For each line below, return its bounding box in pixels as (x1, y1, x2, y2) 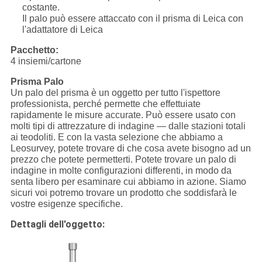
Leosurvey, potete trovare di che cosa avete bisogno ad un (10, 143, 251, 154)
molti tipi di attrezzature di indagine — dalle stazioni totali (10, 121, 246, 132)
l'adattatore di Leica (22, 25, 103, 35)
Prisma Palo (10, 77, 64, 87)
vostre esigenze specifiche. (10, 199, 123, 209)
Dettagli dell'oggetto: (10, 219, 105, 230)
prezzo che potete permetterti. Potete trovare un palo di (10, 154, 236, 165)
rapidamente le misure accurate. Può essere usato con (10, 110, 236, 120)
